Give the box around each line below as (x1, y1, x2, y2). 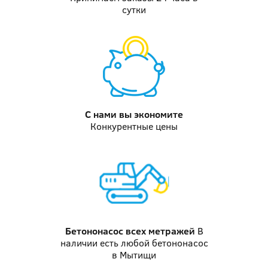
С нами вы (85, 108, 132, 121)
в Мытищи (112, 248, 156, 261)
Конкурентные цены (90, 120, 178, 133)
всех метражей (123, 224, 195, 237)
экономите (132, 108, 183, 121)
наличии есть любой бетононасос (60, 236, 208, 249)
